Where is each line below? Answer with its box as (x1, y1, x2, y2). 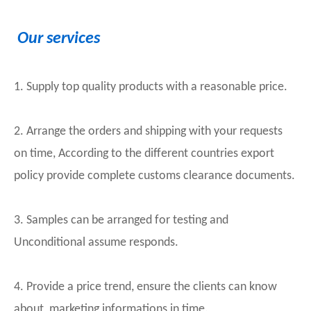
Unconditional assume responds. (14, 236, 178, 249)
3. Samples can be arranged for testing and (14, 214, 228, 227)
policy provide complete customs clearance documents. (14, 169, 295, 183)
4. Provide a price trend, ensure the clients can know (14, 280, 277, 294)
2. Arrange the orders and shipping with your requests (14, 125, 283, 138)
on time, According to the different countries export (14, 147, 274, 160)
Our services (14, 31, 100, 47)
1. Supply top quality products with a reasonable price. (14, 81, 287, 94)
